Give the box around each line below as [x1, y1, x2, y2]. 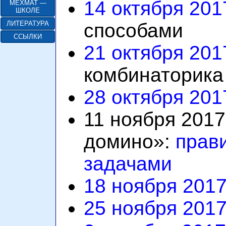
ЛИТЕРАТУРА [7, 20, 49, 27]
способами [84, 19, 183, 41]
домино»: [84, 130, 176, 152]
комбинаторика [84, 64, 223, 86]
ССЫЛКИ [14, 33, 42, 40]
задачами [84, 152, 172, 175]
